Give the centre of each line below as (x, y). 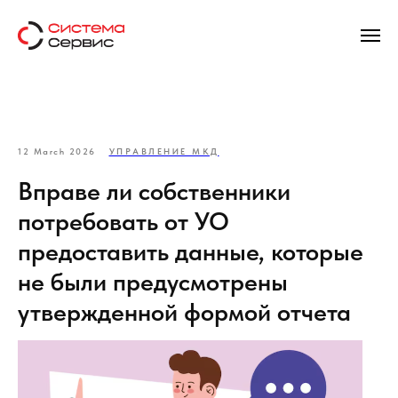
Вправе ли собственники (154, 191)
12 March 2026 (57, 151)
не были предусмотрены (153, 282)
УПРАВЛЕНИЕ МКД (164, 151)
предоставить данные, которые (191, 251)
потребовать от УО (123, 221)
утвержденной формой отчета (184, 312)
